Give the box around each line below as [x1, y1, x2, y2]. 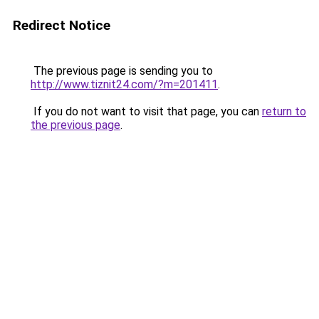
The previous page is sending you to [31, 64, 213, 78]
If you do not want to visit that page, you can [31, 105, 262, 118]
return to [262, 105, 306, 118]
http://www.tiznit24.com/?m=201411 [31, 78, 218, 91]
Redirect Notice [13, 17, 110, 33]
